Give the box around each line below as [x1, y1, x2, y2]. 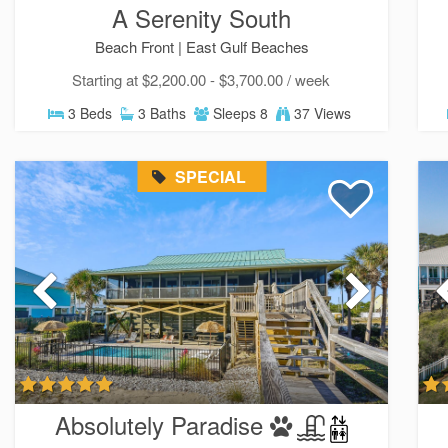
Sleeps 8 [209, 103, 269, 124]
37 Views [290, 103, 352, 124]
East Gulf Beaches [185, 36, 309, 58]
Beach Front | [94, 36, 186, 58]
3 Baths [134, 103, 187, 124]
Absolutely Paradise [54, 406, 263, 442]
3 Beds [64, 103, 113, 124]
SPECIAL [171, 165, 247, 189]
